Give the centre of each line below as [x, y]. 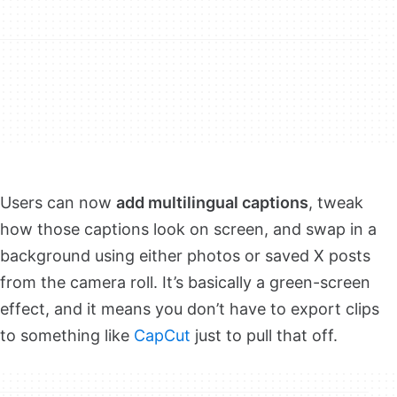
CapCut [162, 335]
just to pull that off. [264, 335]
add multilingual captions [212, 202]
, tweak [336, 202]
